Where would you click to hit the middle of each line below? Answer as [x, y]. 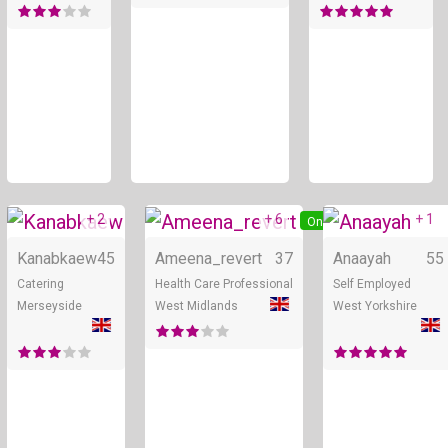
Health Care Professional [224, 283]
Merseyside [49, 305]
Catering [40, 283]
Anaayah [362, 258]
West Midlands [196, 305]
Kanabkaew [57, 258]
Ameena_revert [208, 258]
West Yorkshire [375, 305]
